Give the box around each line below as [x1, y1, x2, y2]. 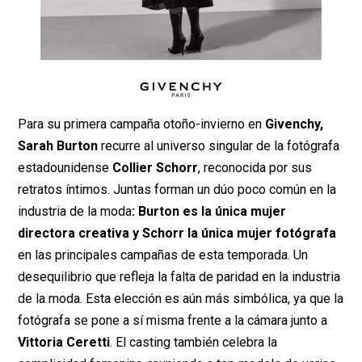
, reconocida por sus [198, 159, 313, 175]
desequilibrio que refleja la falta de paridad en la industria [18, 268, 341, 284]
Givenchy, [265, 116, 324, 132]
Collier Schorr [112, 159, 199, 175]
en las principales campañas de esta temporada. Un [18, 246, 309, 263]
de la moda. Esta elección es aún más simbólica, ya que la [18, 290, 344, 306]
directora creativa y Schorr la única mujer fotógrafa [18, 225, 337, 241]
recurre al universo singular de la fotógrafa [98, 137, 340, 154]
